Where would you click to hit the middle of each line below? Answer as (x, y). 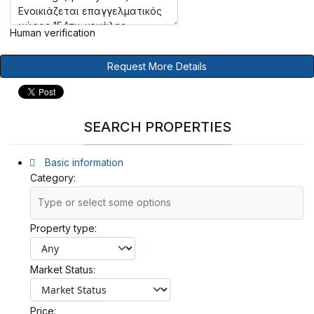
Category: (53, 177)
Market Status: (63, 269)
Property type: (63, 228)
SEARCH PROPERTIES (157, 127)
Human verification (53, 32)
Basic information (83, 162)
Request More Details (157, 67)
